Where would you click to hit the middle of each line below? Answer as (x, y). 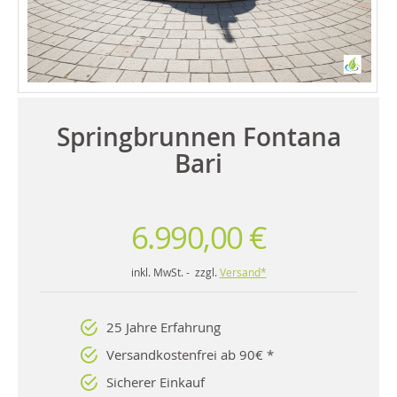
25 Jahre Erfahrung (163, 327)
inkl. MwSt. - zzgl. (175, 272)
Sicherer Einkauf (156, 381)
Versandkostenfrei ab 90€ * (190, 354)
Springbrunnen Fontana (198, 136)
